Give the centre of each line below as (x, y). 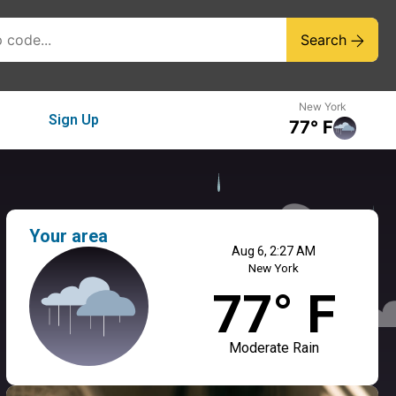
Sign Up (74, 120)
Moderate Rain (274, 347)
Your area (68, 236)
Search (326, 40)
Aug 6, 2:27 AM (274, 251)
